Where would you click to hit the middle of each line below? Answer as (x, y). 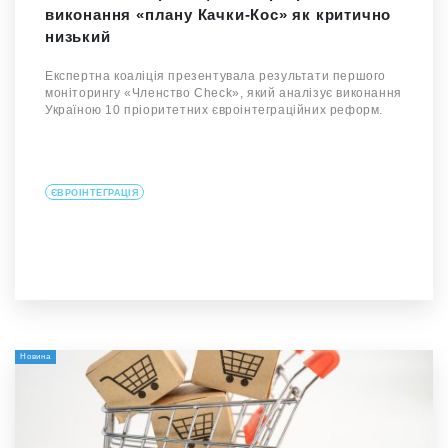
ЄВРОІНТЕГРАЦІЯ (95, 193)
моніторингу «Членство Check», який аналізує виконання (223, 93)
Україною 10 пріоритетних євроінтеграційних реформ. (214, 110)
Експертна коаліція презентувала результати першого (216, 76)
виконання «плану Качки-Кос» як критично (218, 15)
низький (78, 37)
